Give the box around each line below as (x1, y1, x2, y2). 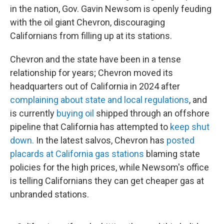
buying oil (56, 108, 94, 119)
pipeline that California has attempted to (10, 121, 170, 132)
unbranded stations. (10, 189, 89, 200)
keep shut (170, 121, 209, 132)
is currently (10, 108, 56, 119)
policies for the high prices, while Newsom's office (10, 162, 209, 173)
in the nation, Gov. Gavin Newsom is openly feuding (10, 3, 211, 14)
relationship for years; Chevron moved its (10, 67, 173, 78)
